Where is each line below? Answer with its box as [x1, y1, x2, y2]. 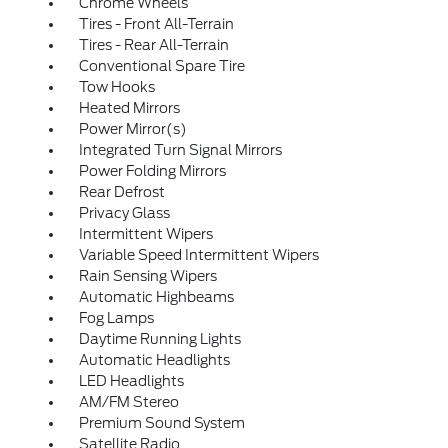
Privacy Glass [78, 205, 170, 221]
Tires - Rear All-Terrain [78, 37, 229, 53]
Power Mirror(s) [78, 121, 187, 137]
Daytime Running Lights [78, 331, 241, 347]
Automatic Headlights [78, 352, 230, 368]
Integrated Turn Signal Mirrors [78, 142, 282, 158]
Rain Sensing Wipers [78, 268, 217, 284]
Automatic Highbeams [78, 289, 234, 305]
